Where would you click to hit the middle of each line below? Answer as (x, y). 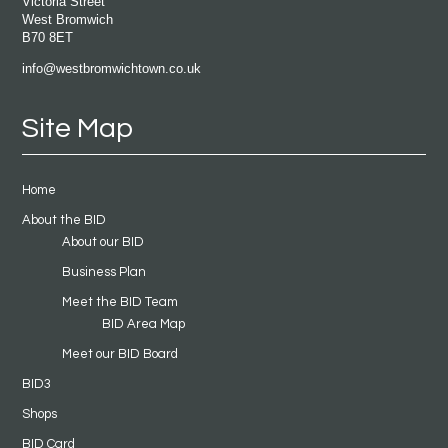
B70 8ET (47, 37)
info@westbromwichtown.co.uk (111, 68)
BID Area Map (143, 323)
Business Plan (103, 271)
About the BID (63, 219)
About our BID (102, 241)
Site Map (77, 128)
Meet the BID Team (119, 301)
